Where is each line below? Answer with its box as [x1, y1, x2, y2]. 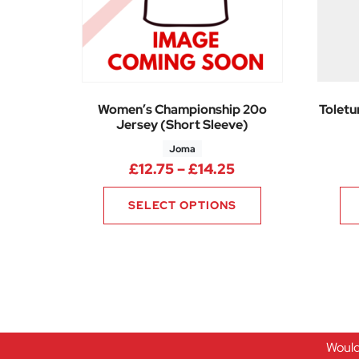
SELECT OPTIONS [127, 197, 236, 212]
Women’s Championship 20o [97, 100, 267, 118]
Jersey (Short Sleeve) [115, 115, 248, 133]
